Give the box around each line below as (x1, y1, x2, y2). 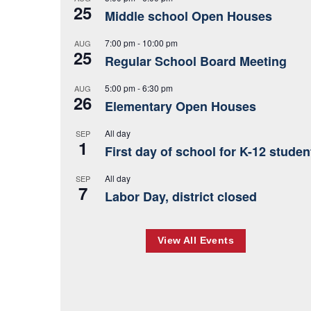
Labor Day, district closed (105, 187, 257, 205)
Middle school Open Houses (105, 6, 272, 25)
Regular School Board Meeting (105, 51, 287, 70)
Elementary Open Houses (105, 96, 256, 115)
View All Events (157, 235, 235, 246)
